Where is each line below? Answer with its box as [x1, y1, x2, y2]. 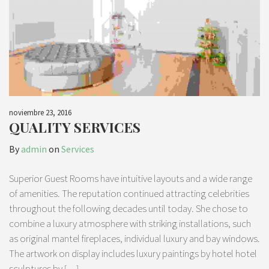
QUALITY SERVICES [9, 118, 141, 137]
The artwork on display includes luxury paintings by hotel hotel [9, 247, 257, 261]
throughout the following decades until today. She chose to [9, 202, 248, 216]
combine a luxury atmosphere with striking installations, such [9, 217, 251, 231]
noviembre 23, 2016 [9, 107, 71, 118]
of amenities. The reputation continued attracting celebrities [9, 187, 249, 201]
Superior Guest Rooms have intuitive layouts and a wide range [9, 172, 252, 186]
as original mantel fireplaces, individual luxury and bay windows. [9, 232, 260, 246]
